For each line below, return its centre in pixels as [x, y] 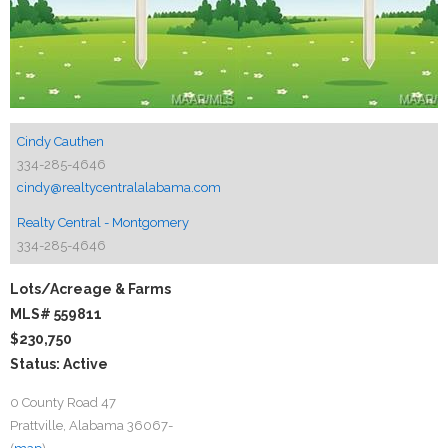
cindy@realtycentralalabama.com [119, 187]
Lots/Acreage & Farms [90, 289]
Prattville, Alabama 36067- [91, 425]
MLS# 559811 [56, 314]
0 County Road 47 [63, 402]
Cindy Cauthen [60, 141]
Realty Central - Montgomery [103, 222]
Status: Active [59, 364]
